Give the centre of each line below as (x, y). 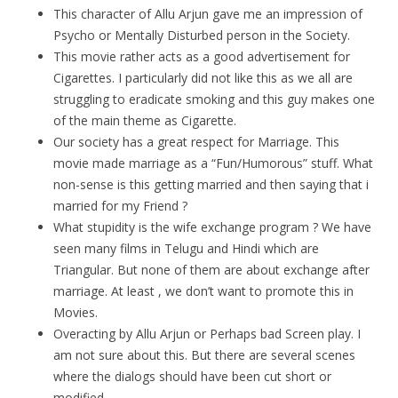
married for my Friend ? (120, 206)
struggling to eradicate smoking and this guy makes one (214, 99)
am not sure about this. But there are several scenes (204, 355)
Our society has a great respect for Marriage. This (196, 142)
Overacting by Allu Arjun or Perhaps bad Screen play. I (207, 334)
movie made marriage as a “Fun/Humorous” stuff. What (213, 163)
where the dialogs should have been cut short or (192, 377)
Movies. (76, 313)
